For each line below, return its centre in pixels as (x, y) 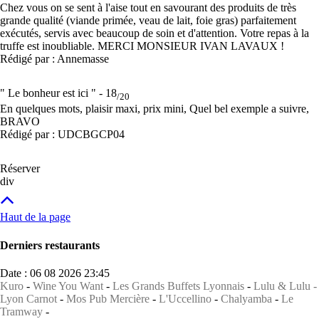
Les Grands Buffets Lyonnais (178, 286)
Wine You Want (68, 286)
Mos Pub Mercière (108, 298)
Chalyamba (246, 298)
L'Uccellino (185, 298)
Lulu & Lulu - (285, 286)
